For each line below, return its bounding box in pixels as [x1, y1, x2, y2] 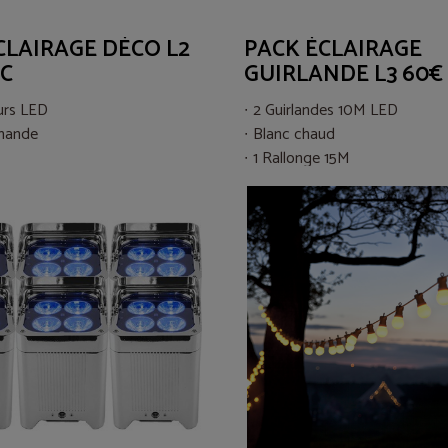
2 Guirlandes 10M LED [253, 96, 398, 124]
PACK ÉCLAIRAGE [244, 31, 422, 68]
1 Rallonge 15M [253, 144, 350, 172]
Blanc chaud [253, 120, 335, 148]
